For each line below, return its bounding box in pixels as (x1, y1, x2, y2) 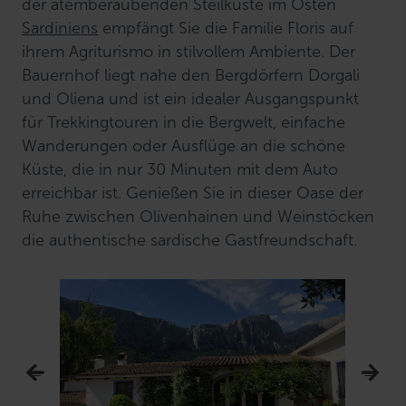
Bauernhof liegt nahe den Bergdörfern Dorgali (22, 65, 361, 85)
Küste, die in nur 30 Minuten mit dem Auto (22, 159, 339, 179)
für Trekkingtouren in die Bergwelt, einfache (22, 112, 346, 132)
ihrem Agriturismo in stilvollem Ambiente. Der (22, 42, 356, 62)
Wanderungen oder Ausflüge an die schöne (22, 136, 346, 156)
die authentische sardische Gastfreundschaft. (22, 230, 358, 250)
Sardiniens (22, 18, 99, 38)
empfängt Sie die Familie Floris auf (98, 18, 354, 38)
